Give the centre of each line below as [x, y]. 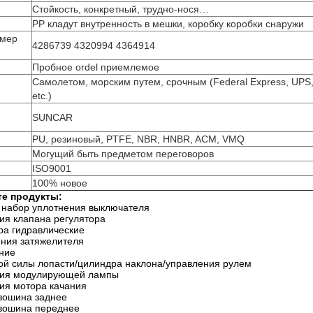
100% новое [60, 183]
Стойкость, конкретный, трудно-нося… [121, 9]
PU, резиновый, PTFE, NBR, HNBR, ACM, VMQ [138, 139]
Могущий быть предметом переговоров [123, 154]
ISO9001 [52, 168]
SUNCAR [52, 117]
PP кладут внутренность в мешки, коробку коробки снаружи [168, 24]
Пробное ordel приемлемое [96, 67]
